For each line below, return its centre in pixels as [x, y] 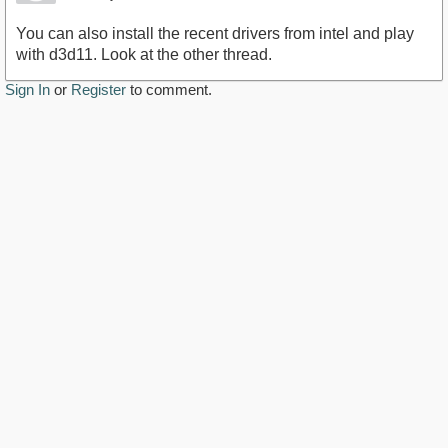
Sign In [27, 90]
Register [98, 90]
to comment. [169, 90]
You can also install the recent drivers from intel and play [215, 34]
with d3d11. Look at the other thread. [144, 55]
